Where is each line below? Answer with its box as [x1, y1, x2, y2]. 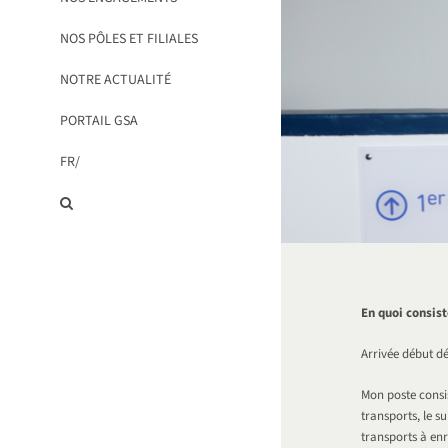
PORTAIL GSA [60, 110, 138, 131]
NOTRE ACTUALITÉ [60, 69, 171, 90]
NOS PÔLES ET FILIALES [60, 28, 198, 49]
